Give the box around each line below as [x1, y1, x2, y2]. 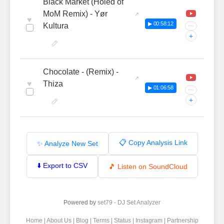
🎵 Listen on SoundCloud [108, 162, 187, 170]
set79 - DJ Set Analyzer [97, 199, 160, 206]
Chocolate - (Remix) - [43, 67, 118, 76]
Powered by [63, 199, 97, 206]
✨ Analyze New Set [36, 139, 98, 147]
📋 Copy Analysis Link [118, 138, 187, 146]
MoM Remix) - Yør [43, 9, 107, 18]
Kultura [43, 21, 68, 30]
